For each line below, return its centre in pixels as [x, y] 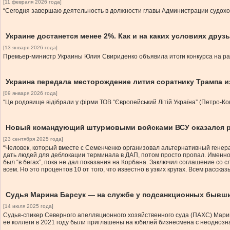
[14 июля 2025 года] [28, 206]
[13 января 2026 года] [30, 47]
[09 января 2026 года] [30, 93]
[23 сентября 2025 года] [33, 139]
